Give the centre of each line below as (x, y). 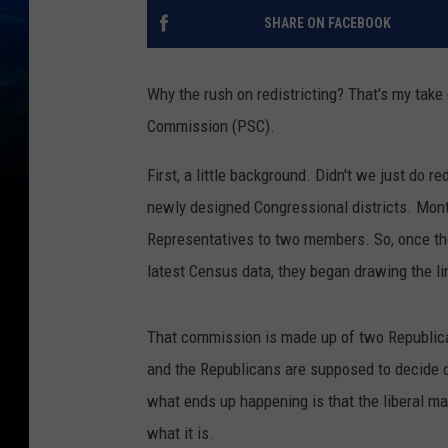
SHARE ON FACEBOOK (327, 22)
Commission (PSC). (211, 125)
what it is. (180, 432)
